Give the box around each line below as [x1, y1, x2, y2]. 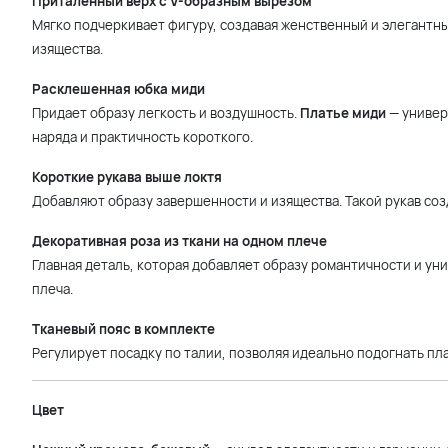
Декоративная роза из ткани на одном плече [32, 232, 327, 250]
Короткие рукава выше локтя [32, 168, 222, 186]
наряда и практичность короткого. [32, 128, 253, 146]
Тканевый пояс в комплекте [32, 320, 215, 338]
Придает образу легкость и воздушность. [32, 104, 300, 122]
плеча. [32, 280, 73, 298]
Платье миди [300, 104, 386, 122]
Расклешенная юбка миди [32, 80, 205, 98]
